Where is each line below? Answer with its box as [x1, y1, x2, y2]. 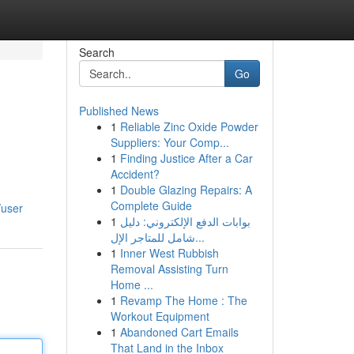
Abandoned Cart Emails [119, 324, 239, 340]
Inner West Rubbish [119, 245, 219, 261]
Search [78, 44, 115, 60]
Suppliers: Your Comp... [110, 134, 229, 150]
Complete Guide [110, 198, 192, 213]
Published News [78, 103, 159, 119]
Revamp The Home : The [119, 292, 247, 308]
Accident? [110, 166, 160, 182]
